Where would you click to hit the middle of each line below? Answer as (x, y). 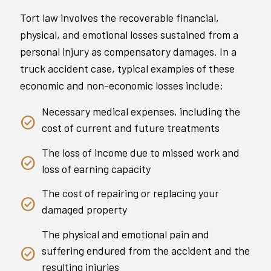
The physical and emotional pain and (126, 234)
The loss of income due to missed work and (141, 152)
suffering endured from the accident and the (146, 250)
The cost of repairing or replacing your (130, 193)
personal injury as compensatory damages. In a (128, 52)
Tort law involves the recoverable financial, (119, 18)
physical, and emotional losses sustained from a (129, 35)
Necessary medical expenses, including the (141, 112)
